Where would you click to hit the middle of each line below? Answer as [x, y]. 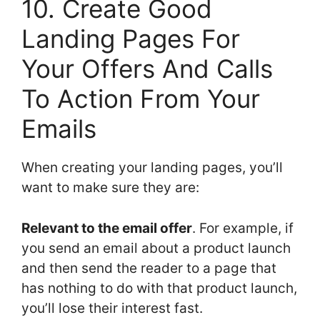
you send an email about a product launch [156, 248]
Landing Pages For [131, 39]
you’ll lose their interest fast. [112, 308]
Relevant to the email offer [107, 228]
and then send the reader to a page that [149, 268]
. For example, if [243, 228]
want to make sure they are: [110, 188]
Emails [59, 129]
